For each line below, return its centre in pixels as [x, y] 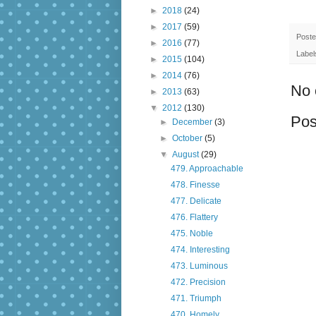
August [187, 155]
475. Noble [192, 234]
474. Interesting [200, 250]
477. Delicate [196, 201]
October [189, 139]
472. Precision [198, 282]
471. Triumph [196, 299]
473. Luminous [199, 266]
